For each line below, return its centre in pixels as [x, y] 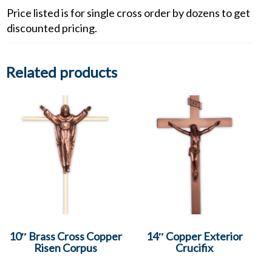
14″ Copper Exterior [194, 236]
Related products [62, 72]
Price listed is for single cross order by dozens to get [128, 12]
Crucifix [195, 247]
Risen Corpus [65, 247]
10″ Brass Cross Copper [65, 236]
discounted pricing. [52, 28]
